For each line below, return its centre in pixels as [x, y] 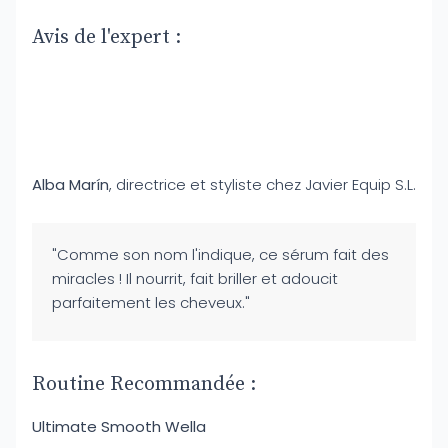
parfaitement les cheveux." [151, 302]
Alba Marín [70, 184]
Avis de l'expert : [106, 37]
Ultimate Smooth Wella [119, 426]
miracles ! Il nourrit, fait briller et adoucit [195, 278]
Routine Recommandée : [144, 384]
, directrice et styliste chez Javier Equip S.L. [262, 184]
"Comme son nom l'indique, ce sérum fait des [220, 254]
